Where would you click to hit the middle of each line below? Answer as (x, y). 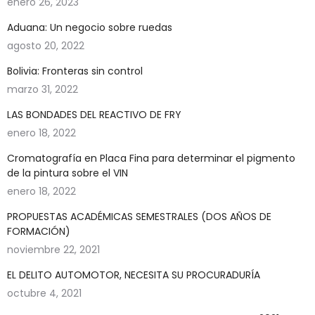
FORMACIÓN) (39, 231)
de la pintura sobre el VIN (67, 173)
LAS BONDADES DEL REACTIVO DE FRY (94, 115)
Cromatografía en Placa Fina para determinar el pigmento (151, 158)
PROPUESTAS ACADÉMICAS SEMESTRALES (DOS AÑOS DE (139, 217)
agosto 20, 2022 (46, 46)
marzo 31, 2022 (43, 89)
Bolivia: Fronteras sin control (75, 71)
